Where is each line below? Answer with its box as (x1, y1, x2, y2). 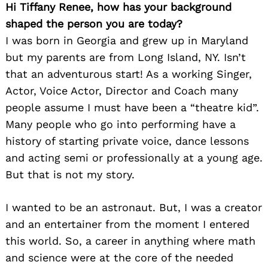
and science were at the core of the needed (5, 251, 233, 264)
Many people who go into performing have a (5, 117, 236, 130)
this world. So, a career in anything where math (5, 234, 255, 247)
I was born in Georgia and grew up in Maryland (5, 33, 248, 47)
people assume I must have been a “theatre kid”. (5, 100, 259, 114)
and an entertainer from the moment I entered (5, 217, 249, 230)
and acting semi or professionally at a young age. (5, 151, 263, 164)
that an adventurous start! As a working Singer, (5, 67, 252, 80)
